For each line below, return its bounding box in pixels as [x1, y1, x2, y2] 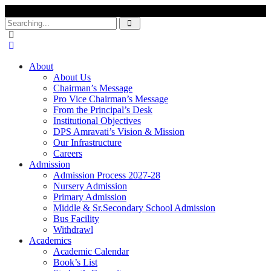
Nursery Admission [53, 181, 127, 191]
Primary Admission [53, 192, 126, 202]
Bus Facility [53, 214, 99, 224]
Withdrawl [53, 224, 93, 235]
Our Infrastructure [53, 137, 122, 148]
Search [4, 16, 30, 27]
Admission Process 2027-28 [53, 170, 160, 180]
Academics [29, 235, 71, 246]
